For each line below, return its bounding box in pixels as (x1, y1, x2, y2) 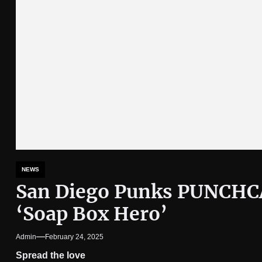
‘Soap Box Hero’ (15, 202, 167, 226)
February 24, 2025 (44, 233, 104, 241)
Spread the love (15, 250, 85, 260)
